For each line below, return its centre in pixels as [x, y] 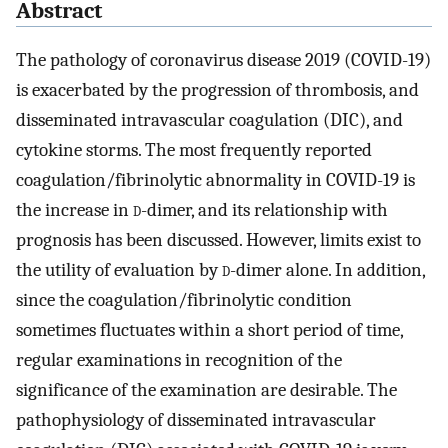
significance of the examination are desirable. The [206, 390]
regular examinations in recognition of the [179, 360]
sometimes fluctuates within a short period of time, [209, 330]
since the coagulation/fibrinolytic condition [184, 300]
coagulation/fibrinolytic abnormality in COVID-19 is [215, 180]
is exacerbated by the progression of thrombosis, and [217, 90]
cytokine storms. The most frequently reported [194, 150]
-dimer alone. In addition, [327, 270]
